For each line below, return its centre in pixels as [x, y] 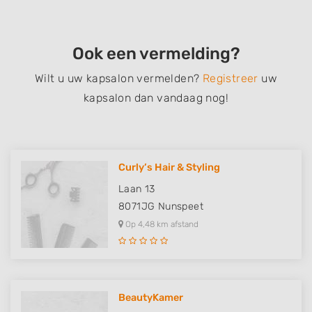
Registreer [230, 78]
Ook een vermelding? [156, 54]
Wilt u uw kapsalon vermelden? [117, 78]
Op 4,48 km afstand [161, 224]
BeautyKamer [151, 298]
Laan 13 [137, 189]
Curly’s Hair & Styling [169, 167]
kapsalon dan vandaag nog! [156, 98]
